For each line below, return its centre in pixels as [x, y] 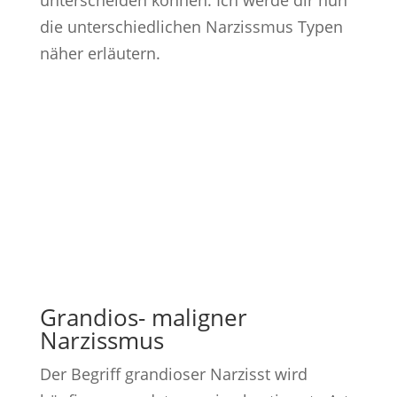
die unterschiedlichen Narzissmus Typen [191, 27]
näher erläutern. [100, 54]
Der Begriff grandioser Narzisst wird [173, 374]
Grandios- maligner [143, 317]
